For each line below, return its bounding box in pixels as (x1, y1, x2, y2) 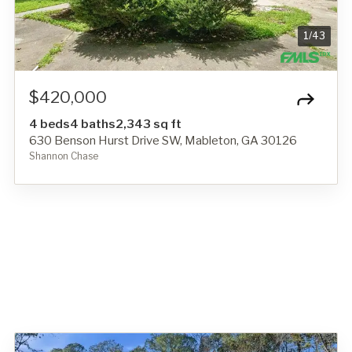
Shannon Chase (29, 149, 98, 162)
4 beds (29, 116, 70, 131)
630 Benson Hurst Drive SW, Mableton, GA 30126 (29, 133, 297, 148)
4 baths (70, 116, 115, 131)
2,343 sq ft (115, 116, 181, 131)
